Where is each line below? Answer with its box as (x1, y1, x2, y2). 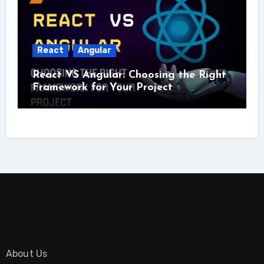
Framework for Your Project (32, 81, 173, 93)
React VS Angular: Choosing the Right (32, 69, 226, 81)
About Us (5, 247, 48, 259)
